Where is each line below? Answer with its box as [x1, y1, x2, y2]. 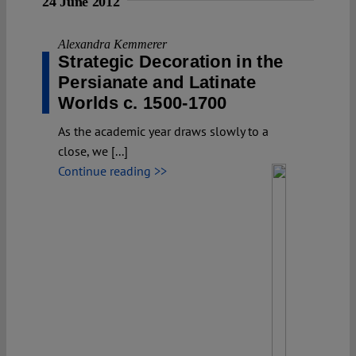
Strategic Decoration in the [58, 51, 284, 72]
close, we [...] [58, 142, 128, 159]
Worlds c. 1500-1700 [58, 92, 227, 113]
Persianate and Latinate [58, 72, 256, 92]
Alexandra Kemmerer [58, 37, 167, 51]
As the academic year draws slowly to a [58, 122, 269, 139]
